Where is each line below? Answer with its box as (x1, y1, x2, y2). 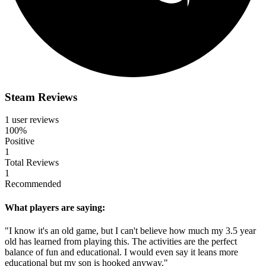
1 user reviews (5, 115, 59, 125)
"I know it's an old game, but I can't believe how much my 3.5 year (5, 225, 256, 236)
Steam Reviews (5, 90, 77, 103)
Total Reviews (5, 157, 59, 168)
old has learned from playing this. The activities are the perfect (5, 236, 237, 246)
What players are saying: (5, 202, 105, 213)
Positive (5, 136, 34, 147)
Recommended (5, 179, 61, 189)
